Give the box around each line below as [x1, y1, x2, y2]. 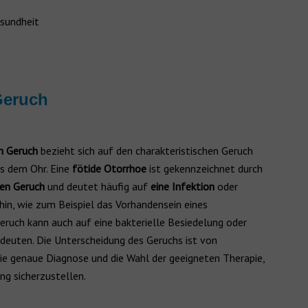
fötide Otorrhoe [72, 162, 146, 175]
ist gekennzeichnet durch [146, 162, 263, 175]
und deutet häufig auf [45, 179, 151, 193]
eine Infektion [151, 179, 214, 193]
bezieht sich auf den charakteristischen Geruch [38, 144, 253, 157]
